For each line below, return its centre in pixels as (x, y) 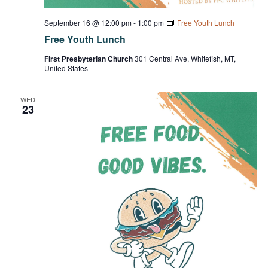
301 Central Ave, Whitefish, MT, (185, 58)
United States (66, 68)
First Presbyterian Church (89, 58)
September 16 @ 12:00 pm (88, 22)
